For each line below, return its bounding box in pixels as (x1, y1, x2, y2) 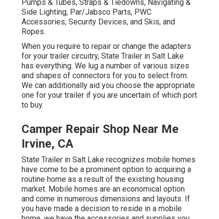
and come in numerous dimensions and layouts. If (22, 194, 190, 204)
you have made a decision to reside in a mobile (22, 204, 182, 214)
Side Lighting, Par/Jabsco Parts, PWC (22, 7, 152, 17)
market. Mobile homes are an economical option (22, 184, 185, 194)
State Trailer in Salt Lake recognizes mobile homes (22, 155, 196, 165)
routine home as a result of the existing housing (22, 175, 184, 184)
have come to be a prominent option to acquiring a (22, 165, 191, 175)
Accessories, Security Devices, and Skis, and (22, 17, 175, 27)
